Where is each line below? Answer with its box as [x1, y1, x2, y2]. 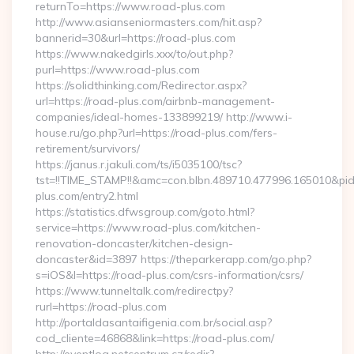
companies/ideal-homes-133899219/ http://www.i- [36, 110, 292, 124]
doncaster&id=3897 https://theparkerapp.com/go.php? [36, 252, 311, 266]
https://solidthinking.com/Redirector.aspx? [36, 78, 247, 92]
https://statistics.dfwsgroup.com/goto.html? [36, 205, 254, 219]
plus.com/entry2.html [36, 189, 138, 203]
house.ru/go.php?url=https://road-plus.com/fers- [36, 126, 277, 140]
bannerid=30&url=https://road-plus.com [36, 31, 235, 45]
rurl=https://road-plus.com [36, 299, 167, 314]
